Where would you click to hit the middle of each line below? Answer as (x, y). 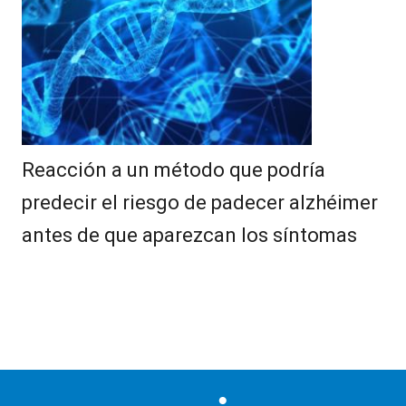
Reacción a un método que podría (174, 170)
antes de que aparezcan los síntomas (189, 236)
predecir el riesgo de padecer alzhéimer (200, 203)
